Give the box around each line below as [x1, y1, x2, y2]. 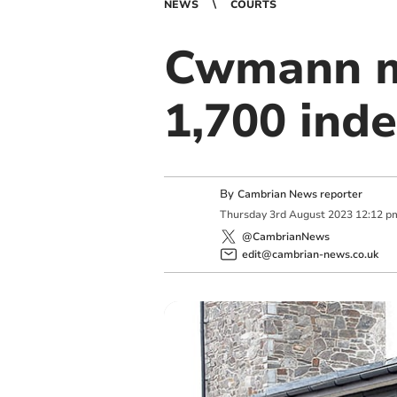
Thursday [219, 207, 267, 222]
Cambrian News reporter [237, 187, 362, 201]
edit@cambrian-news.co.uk [241, 246, 378, 261]
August [288, 207, 325, 222]
